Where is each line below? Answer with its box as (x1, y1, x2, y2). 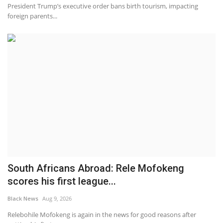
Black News (7, 195, 38, 203)
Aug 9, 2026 (42, 195, 72, 203)
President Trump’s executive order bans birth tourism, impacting (7, 1, 198, 10)
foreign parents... (7, 11, 57, 20)
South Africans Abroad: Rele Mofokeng (7, 162, 184, 175)
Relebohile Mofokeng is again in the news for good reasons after (7, 210, 196, 220)
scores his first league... (7, 175, 116, 188)
